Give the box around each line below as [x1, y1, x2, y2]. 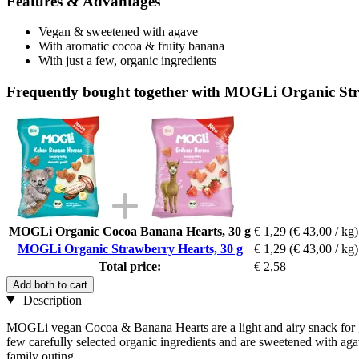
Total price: [99, 259, 161, 273]
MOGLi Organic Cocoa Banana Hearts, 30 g [9, 224, 251, 238]
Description [19, 292, 82, 307]
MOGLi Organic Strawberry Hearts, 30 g [17, 241, 243, 256]
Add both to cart [13, 278, 87, 291]
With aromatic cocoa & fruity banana [38, 39, 224, 54]
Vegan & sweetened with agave [38, 25, 198, 39]
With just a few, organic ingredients [38, 54, 216, 68]
